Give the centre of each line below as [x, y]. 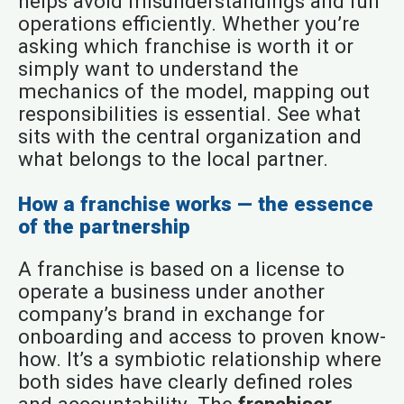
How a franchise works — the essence [195, 204]
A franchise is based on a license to [181, 269]
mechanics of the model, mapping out [193, 92]
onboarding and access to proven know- [202, 337]
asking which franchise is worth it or [185, 46]
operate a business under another [171, 292]
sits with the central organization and [189, 137]
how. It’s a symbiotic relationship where [199, 359]
